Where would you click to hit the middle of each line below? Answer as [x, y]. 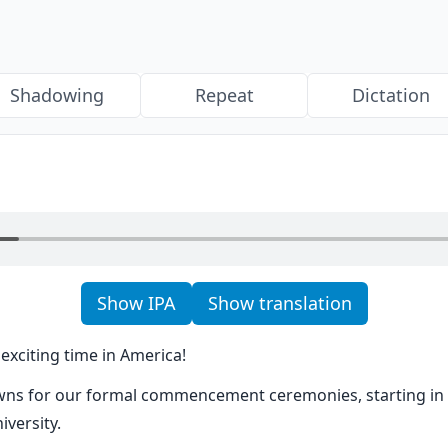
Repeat [224, 95]
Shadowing [57, 95]
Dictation [391, 95]
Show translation [279, 303]
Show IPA [136, 303]
